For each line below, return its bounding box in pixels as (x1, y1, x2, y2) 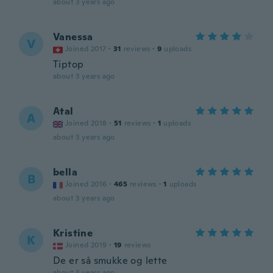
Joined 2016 (65, 179, 107, 189)
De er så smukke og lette (53, 254, 168, 267)
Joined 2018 (65, 118, 107, 128)
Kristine (53, 227, 93, 239)
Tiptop (53, 58, 84, 71)
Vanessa (53, 30, 93, 43)
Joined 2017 (65, 44, 107, 54)
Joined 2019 (65, 240, 107, 250)
